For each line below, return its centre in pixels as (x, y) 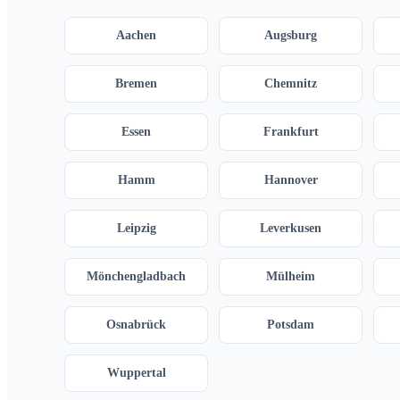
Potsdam (291, 325)
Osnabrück (137, 325)
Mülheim (291, 277)
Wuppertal (136, 373)
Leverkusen (291, 229)
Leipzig (136, 229)
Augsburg (291, 36)
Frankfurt (291, 132)
